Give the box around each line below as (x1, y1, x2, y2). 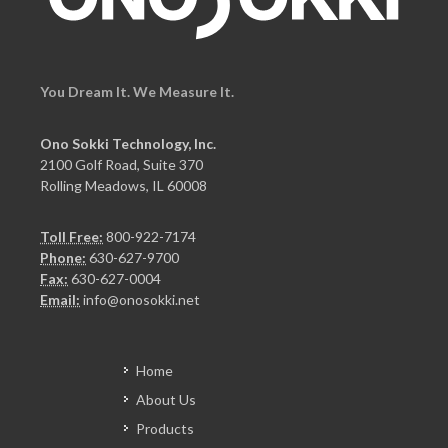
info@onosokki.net (83, 291, 200, 308)
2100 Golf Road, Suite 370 (40, 156, 203, 173)
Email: (40, 291, 80, 308)
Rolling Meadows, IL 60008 (40, 177, 207, 194)
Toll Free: (40, 228, 103, 245)
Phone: (40, 249, 86, 266)
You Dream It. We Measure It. (40, 83, 234, 100)
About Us (136, 391, 196, 408)
